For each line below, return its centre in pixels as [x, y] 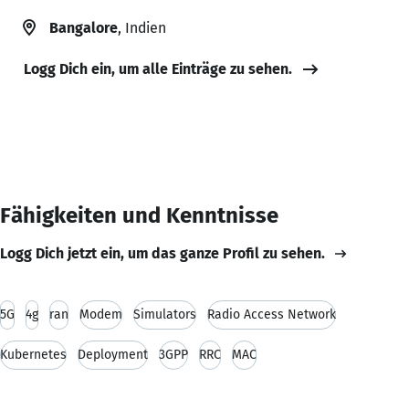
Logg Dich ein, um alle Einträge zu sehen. [158, 68]
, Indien [142, 27]
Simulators [165, 314]
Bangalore [84, 27]
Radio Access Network [272, 314]
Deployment [113, 354]
